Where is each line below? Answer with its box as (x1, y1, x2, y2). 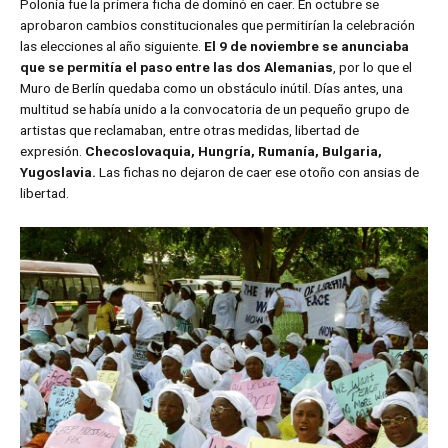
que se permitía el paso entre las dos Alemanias (20, 58, 333, 75)
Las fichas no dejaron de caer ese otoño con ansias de (96, 163, 419, 180)
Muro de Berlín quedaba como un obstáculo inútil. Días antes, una (20, 79, 403, 96)
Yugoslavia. (20, 163, 96, 180)
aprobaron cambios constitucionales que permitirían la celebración (20, 16, 415, 33)
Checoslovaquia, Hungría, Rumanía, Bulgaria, (82, 142, 382, 159)
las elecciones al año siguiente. (20, 37, 204, 54)
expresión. (20, 142, 82, 159)
